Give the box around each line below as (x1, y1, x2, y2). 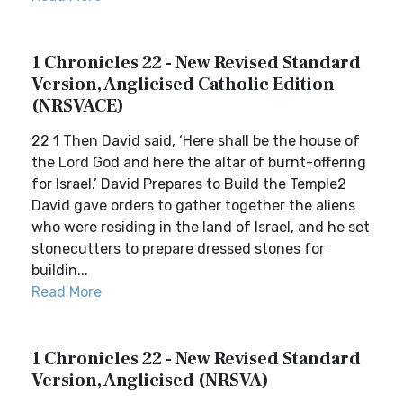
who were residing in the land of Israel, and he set (31, 219, 370, 236)
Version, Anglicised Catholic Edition (31, 73, 335, 96)
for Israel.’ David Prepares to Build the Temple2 (31, 175, 346, 193)
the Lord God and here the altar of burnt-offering (31, 154, 366, 171)
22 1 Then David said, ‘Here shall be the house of (31, 132, 360, 149)
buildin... (31, 262, 88, 279)
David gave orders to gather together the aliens (31, 197, 355, 214)
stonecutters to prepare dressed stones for (31, 240, 325, 257)
